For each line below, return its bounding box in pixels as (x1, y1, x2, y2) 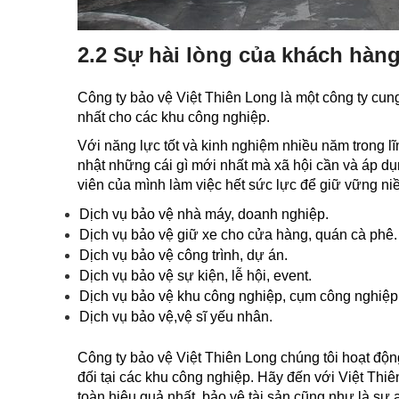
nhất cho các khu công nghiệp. (77, 110, 273, 125)
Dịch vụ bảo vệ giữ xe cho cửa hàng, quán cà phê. (79, 227, 397, 242)
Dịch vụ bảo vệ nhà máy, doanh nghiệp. (79, 207, 329, 222)
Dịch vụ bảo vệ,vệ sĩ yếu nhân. (79, 309, 273, 324)
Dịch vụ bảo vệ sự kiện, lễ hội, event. (79, 268, 312, 283)
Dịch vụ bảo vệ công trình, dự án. (79, 248, 288, 263)
